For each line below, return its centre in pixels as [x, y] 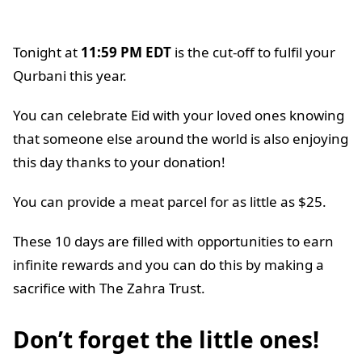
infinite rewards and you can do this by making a [168, 264]
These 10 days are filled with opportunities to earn [173, 241]
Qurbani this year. [70, 75]
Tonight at [47, 52]
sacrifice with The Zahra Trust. [109, 288]
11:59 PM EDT [126, 52]
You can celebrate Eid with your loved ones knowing [179, 115]
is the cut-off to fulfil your [253, 52]
